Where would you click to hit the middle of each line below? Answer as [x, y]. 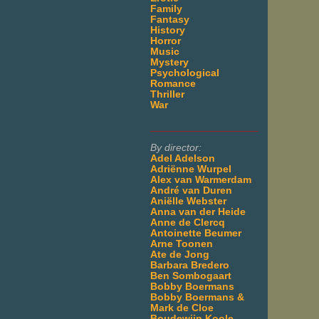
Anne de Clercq [188, 222]
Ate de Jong [180, 254]
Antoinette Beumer [196, 233]
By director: [176, 147]
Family [166, 9]
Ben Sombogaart [191, 276]
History [168, 30]
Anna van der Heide [198, 211]
